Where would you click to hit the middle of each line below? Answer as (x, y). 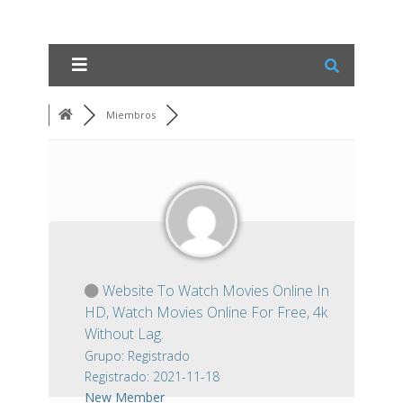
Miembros (131, 115)
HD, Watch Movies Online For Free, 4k (206, 312)
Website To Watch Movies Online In (214, 291)
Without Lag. (124, 334)
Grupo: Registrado (137, 356)
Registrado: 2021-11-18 (152, 376)
